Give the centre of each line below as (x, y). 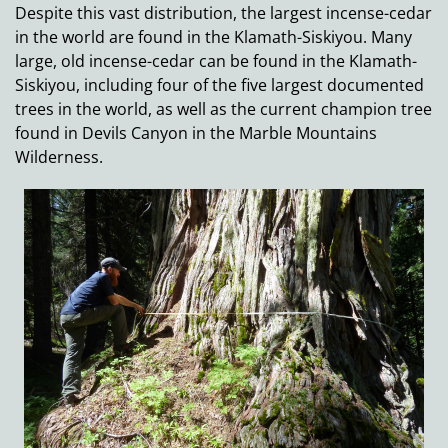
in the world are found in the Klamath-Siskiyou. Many (213, 37)
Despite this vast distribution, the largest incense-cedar (223, 13)
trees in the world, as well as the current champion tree (223, 109)
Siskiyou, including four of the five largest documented (219, 85)
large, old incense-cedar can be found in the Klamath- (216, 61)
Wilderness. (59, 157)
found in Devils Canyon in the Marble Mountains (196, 133)
